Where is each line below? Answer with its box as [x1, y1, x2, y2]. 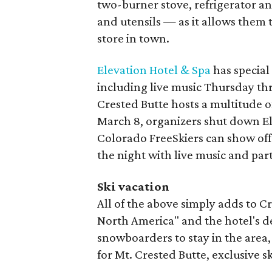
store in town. [97, 31, 170, 46]
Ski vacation [97, 179, 170, 194]
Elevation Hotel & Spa [97, 63, 211, 77]
